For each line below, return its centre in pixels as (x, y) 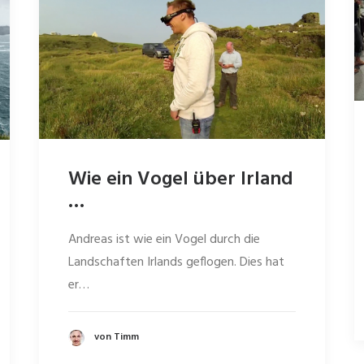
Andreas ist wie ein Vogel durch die (164, 239)
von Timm (117, 338)
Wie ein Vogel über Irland (181, 179)
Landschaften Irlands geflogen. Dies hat (176, 262)
